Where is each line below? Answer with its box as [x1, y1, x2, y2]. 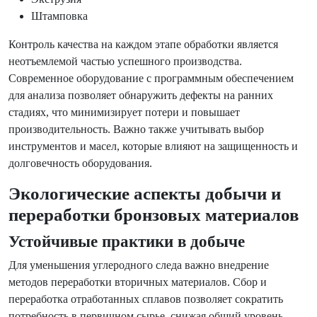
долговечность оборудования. [8, 157, 152, 169]
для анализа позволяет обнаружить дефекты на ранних [8, 89, 273, 101]
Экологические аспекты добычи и [8, 184, 281, 203]
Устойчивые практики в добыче [8, 232, 245, 250]
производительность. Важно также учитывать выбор [8, 123, 264, 135]
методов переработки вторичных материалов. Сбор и [8, 276, 267, 288]
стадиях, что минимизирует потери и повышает [8, 106, 240, 118]
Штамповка [31, 10, 88, 22]
